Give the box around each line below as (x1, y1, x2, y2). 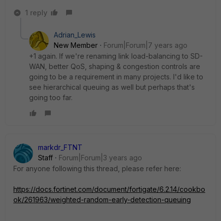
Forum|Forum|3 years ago (59, 153, 142, 162)
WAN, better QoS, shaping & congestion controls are (29, 62, 200, 71)
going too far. (29, 93, 73, 102)
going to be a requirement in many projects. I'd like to (29, 73, 203, 81)
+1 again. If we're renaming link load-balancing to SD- (29, 52, 203, 60)
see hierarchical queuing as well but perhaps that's (29, 83, 195, 91)
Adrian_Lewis (54, 31, 96, 39)
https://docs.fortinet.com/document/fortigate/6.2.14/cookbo (13, 185, 205, 193)
